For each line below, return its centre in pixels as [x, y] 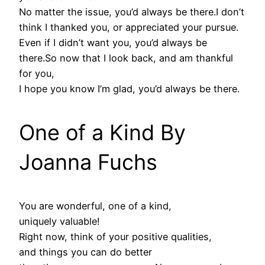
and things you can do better [85, 252]
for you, [37, 74]
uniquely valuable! [59, 222]
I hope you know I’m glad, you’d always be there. [129, 89]
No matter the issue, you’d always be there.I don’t [132, 12]
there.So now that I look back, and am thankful [126, 58]
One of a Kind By [102, 133]
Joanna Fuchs [88, 162]
